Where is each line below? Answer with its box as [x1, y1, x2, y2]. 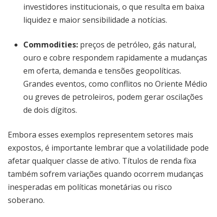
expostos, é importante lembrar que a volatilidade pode [8, 142, 209, 153]
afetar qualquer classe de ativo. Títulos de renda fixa [8, 155, 196, 166]
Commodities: [23, 39, 78, 50]
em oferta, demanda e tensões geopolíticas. [23, 65, 181, 76]
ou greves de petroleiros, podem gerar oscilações [23, 92, 203, 102]
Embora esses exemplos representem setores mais [8, 129, 193, 140]
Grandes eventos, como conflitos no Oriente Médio [23, 78, 207, 89]
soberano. [8, 195, 45, 205]
